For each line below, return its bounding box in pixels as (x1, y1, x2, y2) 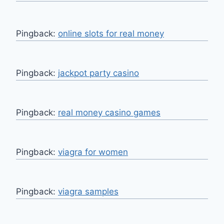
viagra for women (58, 146, 128, 157)
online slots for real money (58, 28, 164, 38)
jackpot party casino (58, 67, 139, 78)
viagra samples (58, 186, 118, 196)
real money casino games (58, 107, 160, 117)
